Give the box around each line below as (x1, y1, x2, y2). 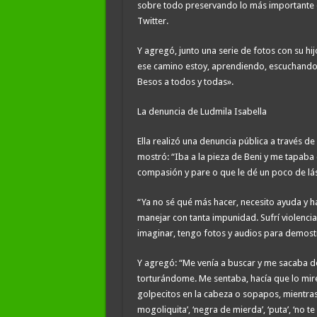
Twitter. (137, 15, 168, 26)
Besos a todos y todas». (137, 76, 234, 87)
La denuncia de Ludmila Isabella (137, 105, 267, 117)
